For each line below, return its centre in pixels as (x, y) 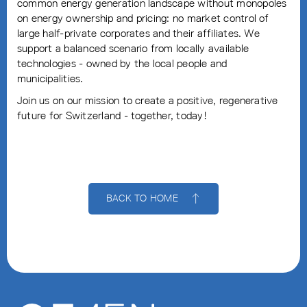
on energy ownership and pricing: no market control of (143, 18)
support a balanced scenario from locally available (133, 48)
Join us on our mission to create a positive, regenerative (148, 100)
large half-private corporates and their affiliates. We (138, 33)
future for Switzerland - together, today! (112, 115)
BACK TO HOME (142, 198)
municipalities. (50, 78)
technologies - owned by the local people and (122, 63)
